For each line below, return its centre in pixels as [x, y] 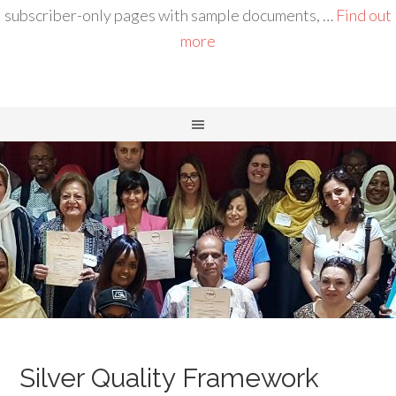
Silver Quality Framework [170, 378]
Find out [364, 15]
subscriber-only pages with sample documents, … [170, 15]
